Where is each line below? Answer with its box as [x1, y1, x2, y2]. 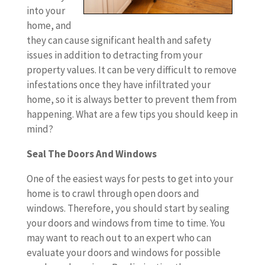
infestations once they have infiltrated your [26, 78, 211, 91]
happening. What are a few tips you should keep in [26, 108, 238, 121]
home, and [26, 19, 72, 32]
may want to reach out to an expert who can [26, 231, 211, 244]
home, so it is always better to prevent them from [26, 93, 237, 106]
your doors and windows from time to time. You [26, 216, 225, 230]
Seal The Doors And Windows [26, 147, 157, 160]
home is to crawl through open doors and [26, 187, 199, 200]
